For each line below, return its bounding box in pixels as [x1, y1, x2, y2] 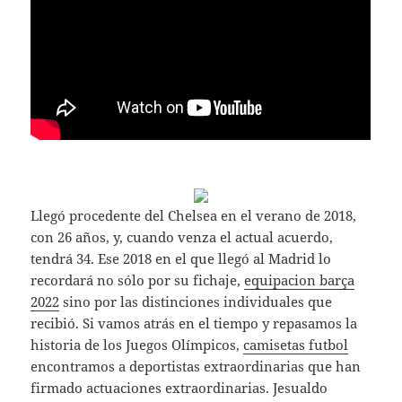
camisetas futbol [243, 336, 349, 354]
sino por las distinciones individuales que [59, 293, 333, 311]
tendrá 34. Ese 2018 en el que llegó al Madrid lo [31, 249, 332, 268]
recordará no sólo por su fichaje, [31, 271, 245, 290]
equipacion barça [244, 271, 355, 290]
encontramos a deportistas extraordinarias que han [31, 357, 362, 376]
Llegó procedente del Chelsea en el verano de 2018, [31, 206, 357, 225]
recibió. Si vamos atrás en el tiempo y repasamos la [31, 314, 358, 333]
